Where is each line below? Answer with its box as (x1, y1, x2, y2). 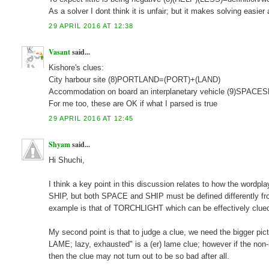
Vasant (49, 47, 71, 58)
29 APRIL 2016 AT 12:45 (49, 115, 134, 122)
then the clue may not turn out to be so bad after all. (49, 252, 230, 261)
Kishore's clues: (49, 63, 104, 73)
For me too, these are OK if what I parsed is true (49, 99, 218, 109)
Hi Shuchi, (49, 156, 85, 165)
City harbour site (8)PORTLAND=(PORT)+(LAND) (49, 75, 221, 85)
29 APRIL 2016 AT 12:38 (49, 22, 134, 29)
